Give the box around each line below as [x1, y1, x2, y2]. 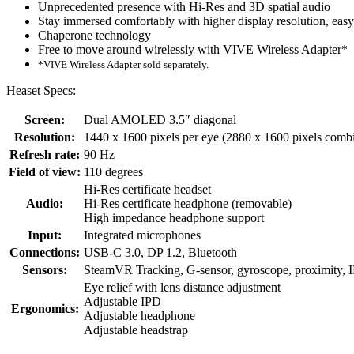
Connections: [9, 245, 80, 259]
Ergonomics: [10, 301, 79, 315]
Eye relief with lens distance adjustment [84, 280, 281, 294]
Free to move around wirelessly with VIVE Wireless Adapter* [38, 42, 348, 56]
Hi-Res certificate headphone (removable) [84, 196, 292, 210]
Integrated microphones [84, 228, 201, 242]
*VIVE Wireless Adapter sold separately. [38, 58, 209, 70]
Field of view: [9, 164, 81, 179]
